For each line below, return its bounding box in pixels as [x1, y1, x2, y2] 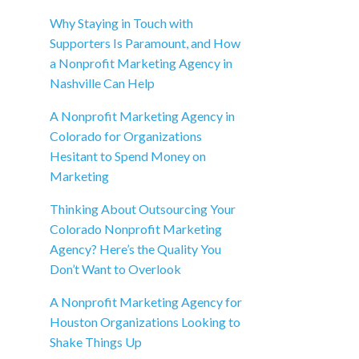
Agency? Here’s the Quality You [50, 241, 222, 256]
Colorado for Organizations [50, 128, 203, 143]
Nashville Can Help [50, 75, 155, 91]
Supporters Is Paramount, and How [50, 35, 241, 50]
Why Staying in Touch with [50, 15, 194, 30]
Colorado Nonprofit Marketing [50, 221, 223, 236]
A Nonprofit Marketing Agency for [50, 294, 243, 309]
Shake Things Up [50, 334, 143, 349]
